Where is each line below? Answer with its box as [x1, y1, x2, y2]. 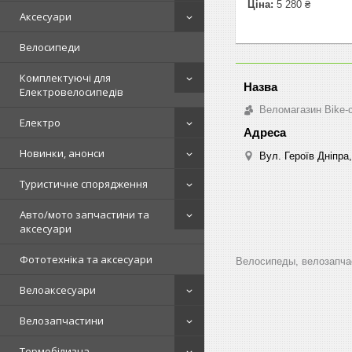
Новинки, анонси [20, 146, 104, 160]
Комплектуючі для [20, 71, 111, 85]
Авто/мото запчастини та [20, 207, 149, 222]
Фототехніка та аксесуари [20, 252, 152, 266]
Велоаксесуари [20, 283, 96, 297]
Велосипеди [20, 40, 80, 54]
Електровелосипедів [20, 85, 123, 99]
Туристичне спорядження [20, 177, 148, 191]
